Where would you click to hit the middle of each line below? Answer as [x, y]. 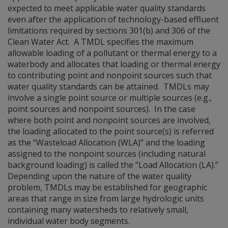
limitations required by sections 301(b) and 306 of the [109, 31]
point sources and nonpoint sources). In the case [102, 109]
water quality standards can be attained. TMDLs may [108, 87]
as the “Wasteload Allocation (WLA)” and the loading [106, 142]
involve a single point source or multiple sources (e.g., [110, 98]
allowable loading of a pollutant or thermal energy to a [112, 53]
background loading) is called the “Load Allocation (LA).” [114, 165]
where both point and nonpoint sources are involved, [109, 120]
